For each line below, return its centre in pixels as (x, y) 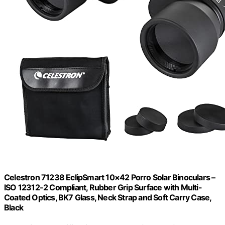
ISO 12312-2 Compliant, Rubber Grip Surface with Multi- (103, 187)
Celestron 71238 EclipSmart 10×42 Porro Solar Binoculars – (110, 177)
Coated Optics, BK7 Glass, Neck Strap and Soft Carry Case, (108, 197)
